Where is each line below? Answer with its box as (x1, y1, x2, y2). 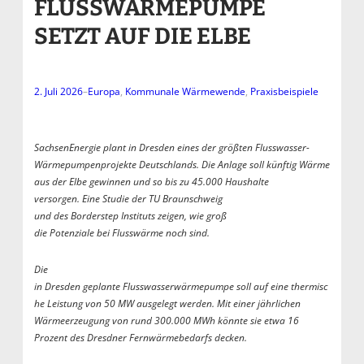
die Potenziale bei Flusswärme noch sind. (33, 225, 210, 240)
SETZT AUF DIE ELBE (33, 22, 251, 50)
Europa (87, 84, 120, 98)
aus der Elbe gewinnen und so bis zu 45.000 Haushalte (33, 174, 269, 188)
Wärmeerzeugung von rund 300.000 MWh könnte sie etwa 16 (33, 313, 299, 327)
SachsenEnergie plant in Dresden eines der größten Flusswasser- (33, 140, 310, 154)
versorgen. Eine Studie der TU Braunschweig (33, 191, 223, 206)
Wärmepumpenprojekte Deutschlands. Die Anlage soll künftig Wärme (33, 157, 330, 171)
